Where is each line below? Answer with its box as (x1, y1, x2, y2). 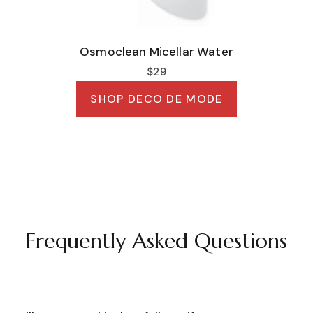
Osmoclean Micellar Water (80, 44, 233, 60)
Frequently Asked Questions (26, 228, 287, 254)
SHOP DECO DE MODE (90, 92, 223, 107)
